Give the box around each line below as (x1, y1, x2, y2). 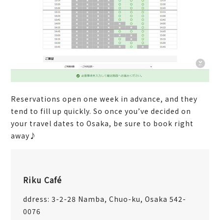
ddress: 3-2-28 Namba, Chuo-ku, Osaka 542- (23, 193, 187, 204)
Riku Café (23, 173, 62, 186)
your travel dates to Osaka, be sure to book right (11, 118, 194, 128)
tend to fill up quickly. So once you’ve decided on (11, 106, 192, 116)
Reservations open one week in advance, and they (11, 93, 198, 104)
